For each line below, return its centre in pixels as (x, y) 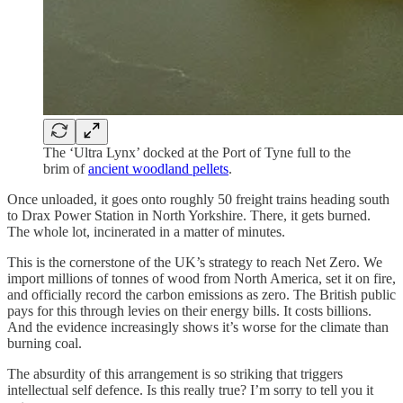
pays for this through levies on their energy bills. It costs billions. (189, 310)
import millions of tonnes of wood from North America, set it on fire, (201, 278)
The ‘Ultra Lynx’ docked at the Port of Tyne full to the (197, 152)
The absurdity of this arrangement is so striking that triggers (175, 373)
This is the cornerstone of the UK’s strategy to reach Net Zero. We (195, 262)
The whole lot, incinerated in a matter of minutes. (146, 231)
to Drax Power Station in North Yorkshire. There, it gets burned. (189, 215)
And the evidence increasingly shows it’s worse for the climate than (198, 327)
